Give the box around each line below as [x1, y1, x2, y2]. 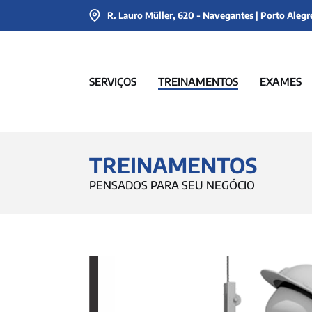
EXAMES [259, 75, 302, 88]
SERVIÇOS [89, 75, 136, 88]
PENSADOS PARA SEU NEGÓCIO [89, 178, 255, 192]
